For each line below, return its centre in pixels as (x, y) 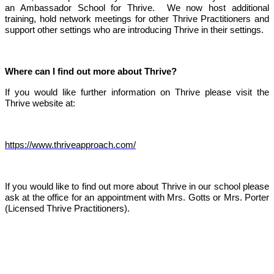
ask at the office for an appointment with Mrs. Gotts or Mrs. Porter (137, 197)
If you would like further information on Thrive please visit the (137, 92)
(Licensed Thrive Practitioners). (67, 208)
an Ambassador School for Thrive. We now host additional (137, 8)
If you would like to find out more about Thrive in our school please (137, 186)
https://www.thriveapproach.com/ (70, 145)
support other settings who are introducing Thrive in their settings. (134, 30)
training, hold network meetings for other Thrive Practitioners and (137, 19)
